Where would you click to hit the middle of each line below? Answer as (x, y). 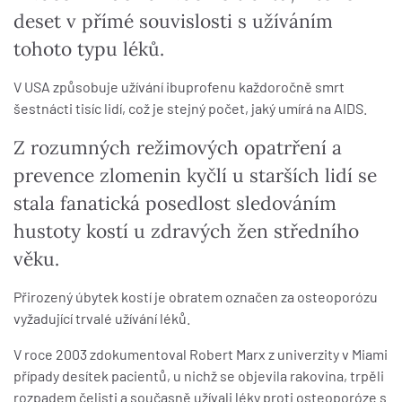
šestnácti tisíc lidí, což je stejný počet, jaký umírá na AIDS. (190, 108)
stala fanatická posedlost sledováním (175, 203)
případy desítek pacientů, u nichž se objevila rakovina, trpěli (199, 376)
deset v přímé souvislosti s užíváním (173, 21)
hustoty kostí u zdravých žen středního (186, 231)
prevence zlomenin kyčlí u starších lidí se (195, 175)
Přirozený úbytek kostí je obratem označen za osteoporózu (196, 297)
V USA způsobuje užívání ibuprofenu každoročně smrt (179, 87)
